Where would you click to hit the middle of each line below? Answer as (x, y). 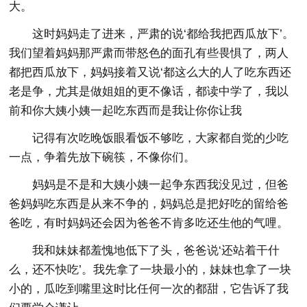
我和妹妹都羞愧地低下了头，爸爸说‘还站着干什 (156, 250)
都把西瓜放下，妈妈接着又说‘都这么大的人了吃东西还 (150, 72)
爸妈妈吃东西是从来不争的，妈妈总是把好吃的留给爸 (149, 204)
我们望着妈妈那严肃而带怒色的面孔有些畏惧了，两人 (149, 53)
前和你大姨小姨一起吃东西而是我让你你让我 (126, 110)
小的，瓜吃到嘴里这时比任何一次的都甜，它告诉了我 (149, 288)
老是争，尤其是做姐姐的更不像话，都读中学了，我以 (149, 91)
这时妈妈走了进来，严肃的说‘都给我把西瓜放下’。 (163, 34)
